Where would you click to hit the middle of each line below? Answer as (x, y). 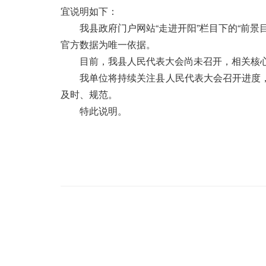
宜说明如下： (89, 11)
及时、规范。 (89, 94)
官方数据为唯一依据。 (108, 44)
